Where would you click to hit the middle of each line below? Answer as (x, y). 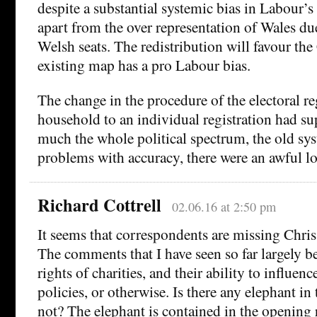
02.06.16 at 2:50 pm (224, 206)
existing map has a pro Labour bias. (144, 64)
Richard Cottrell (99, 204)
